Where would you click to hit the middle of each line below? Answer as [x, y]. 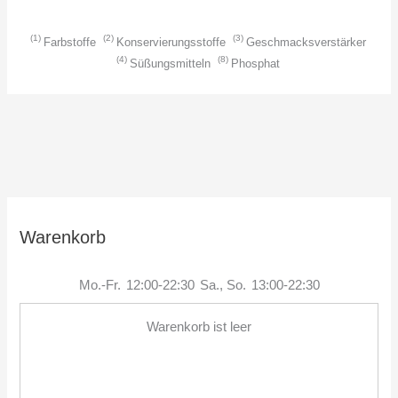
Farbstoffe [70, 42]
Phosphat [255, 63]
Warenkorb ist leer [199, 326]
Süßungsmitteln [170, 63]
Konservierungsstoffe [171, 42]
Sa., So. [223, 285]
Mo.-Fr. [99, 285]
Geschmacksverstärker [306, 42]
